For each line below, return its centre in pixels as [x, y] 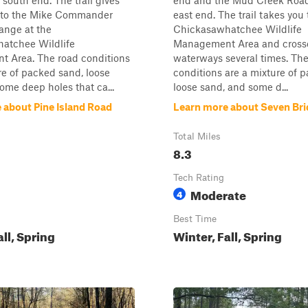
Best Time [195, 219]
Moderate [218, 194]
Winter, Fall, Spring [228, 235]
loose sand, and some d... [231, 87]
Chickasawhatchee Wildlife [238, 29]
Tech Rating [199, 177]
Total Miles [197, 136]
